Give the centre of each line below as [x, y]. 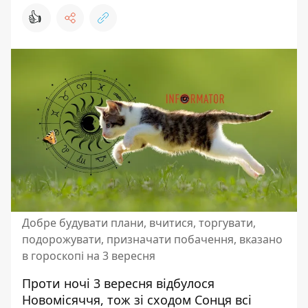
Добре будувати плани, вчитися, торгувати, [139, 222]
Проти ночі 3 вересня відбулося [118, 283]
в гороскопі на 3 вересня [89, 255]
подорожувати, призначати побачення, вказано [152, 239]
